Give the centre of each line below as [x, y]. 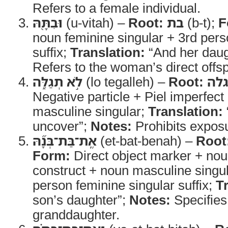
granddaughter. [76, 214]
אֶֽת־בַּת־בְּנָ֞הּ [65, 140]
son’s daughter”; [81, 199]
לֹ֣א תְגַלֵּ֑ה [58, 81]
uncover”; [62, 126]
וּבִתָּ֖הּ [48, 22]
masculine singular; [90, 111]
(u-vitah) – [95, 22]
